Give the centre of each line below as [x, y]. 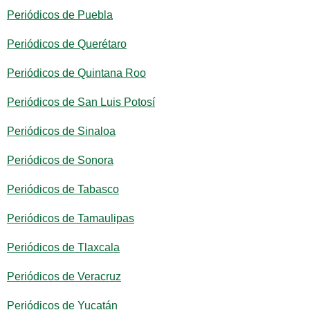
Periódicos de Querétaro [67, 44]
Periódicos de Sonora [60, 160]
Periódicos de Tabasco [63, 189]
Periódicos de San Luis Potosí [81, 102]
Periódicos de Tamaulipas [71, 218]
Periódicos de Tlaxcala [63, 247]
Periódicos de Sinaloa [61, 131]
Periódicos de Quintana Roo [76, 73]
